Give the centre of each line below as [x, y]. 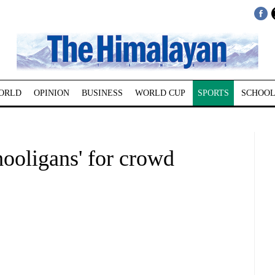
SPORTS [213, 93]
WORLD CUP [160, 93]
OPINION [51, 93]
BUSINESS [102, 93]
